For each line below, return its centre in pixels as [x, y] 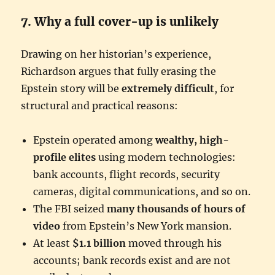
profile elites [65, 157]
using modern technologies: [166, 157]
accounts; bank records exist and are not [132, 260]
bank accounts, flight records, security [127, 174]
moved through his [174, 243]
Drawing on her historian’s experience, [116, 54]
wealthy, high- [192, 140]
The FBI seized [70, 208]
